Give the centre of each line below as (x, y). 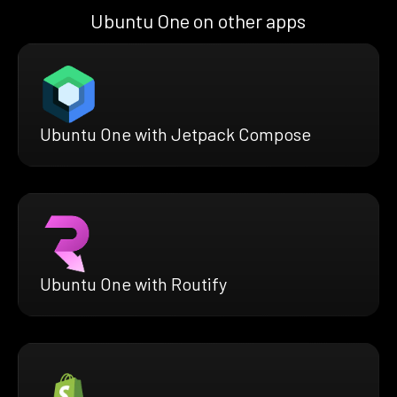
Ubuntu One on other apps (198, 20)
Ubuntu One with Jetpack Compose (175, 133)
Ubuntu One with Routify (133, 283)
